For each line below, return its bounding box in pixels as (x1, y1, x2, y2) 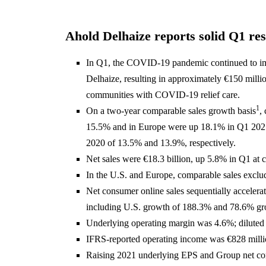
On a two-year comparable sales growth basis (85, 106, 256, 116)
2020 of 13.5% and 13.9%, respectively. (85, 138, 236, 148)
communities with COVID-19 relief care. (85, 90, 240, 100)
